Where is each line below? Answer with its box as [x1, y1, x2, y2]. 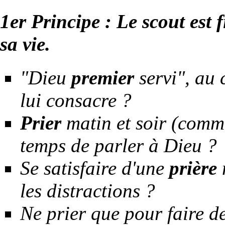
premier [71, 66, 134, 88]
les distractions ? [20, 179, 155, 201]
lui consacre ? [20, 89, 132, 111]
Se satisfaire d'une [20, 157, 169, 179]
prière [169, 157, 217, 179]
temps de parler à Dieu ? [20, 134, 217, 156]
